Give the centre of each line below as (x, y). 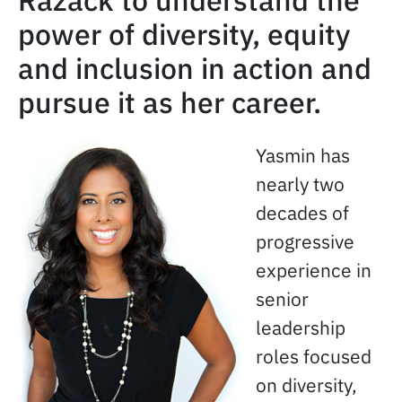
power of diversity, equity (184, 34)
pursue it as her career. (170, 102)
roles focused (314, 356)
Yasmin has (303, 155)
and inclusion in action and (195, 68)
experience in (314, 270)
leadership (301, 328)
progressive (305, 241)
